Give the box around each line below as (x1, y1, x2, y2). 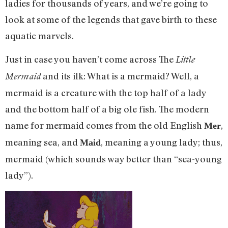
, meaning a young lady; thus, (101, 136, 222, 148)
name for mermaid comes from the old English (5, 120, 204, 131)
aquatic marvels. (5, 30, 74, 41)
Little (176, 54, 195, 65)
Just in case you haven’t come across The (5, 53, 176, 65)
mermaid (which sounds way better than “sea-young (5, 153, 222, 165)
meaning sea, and (5, 136, 80, 148)
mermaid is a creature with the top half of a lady (5, 87, 206, 99)
